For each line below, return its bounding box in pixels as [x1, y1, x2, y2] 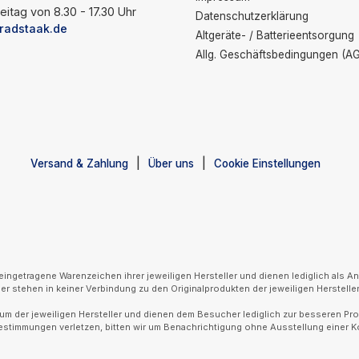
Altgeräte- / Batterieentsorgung [196, 29, 354, 42]
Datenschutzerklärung [196, 10, 309, 22]
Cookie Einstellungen [214, 157, 321, 170]
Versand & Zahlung [30, 157, 128, 170]
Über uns [148, 157, 194, 170]
